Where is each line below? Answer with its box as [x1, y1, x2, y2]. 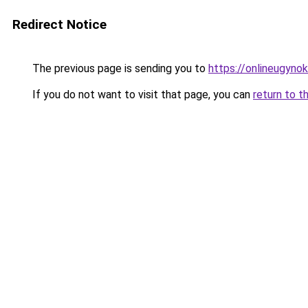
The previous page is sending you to [30, 62, 208, 75]
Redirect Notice [12, 16, 107, 32]
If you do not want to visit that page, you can [30, 88, 253, 101]
